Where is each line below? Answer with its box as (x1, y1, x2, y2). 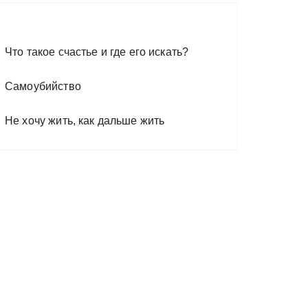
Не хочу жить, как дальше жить (5, 115, 165, 126)
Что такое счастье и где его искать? (5, 46, 189, 58)
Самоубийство (5, 80, 81, 92)
